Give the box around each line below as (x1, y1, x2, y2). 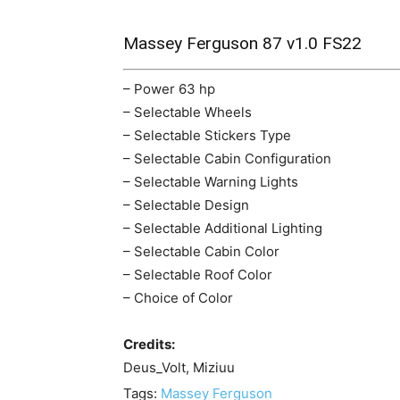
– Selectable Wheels (123, 103, 252, 121)
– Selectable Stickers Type (123, 126, 291, 144)
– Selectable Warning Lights (123, 172, 298, 190)
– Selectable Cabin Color (123, 242, 279, 260)
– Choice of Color (123, 288, 233, 306)
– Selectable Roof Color (123, 265, 272, 283)
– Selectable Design (123, 196, 249, 213)
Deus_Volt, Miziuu (123, 358, 235, 376)
